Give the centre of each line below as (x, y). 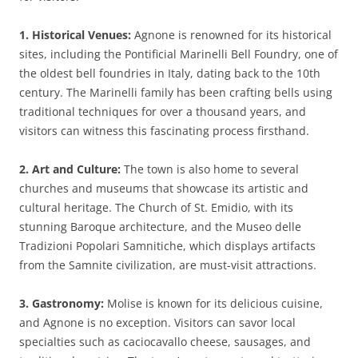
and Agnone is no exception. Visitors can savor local (157, 322)
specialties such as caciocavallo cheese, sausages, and (165, 342)
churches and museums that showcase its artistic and (164, 188)
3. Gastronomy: (62, 303)
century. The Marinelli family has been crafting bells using (176, 92)
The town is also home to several (210, 169)
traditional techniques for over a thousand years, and (163, 111)
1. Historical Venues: (75, 35)
